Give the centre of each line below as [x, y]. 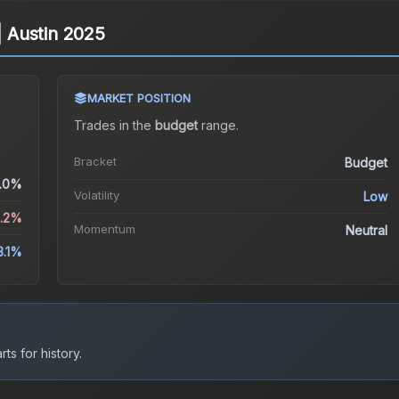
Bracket [95, 162]
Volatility [96, 195]
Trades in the [114, 126]
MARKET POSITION [138, 98]
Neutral [367, 231]
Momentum [104, 229]
